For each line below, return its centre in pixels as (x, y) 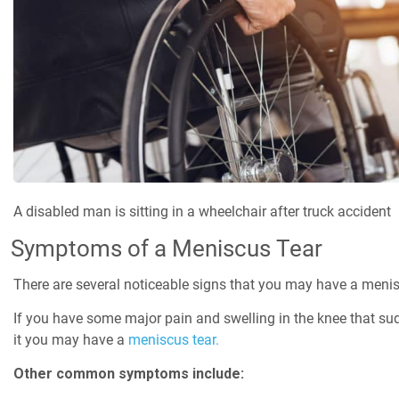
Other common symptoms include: (129, 374)
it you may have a (71, 340)
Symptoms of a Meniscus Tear (167, 249)
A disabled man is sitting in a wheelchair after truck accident (202, 212)
